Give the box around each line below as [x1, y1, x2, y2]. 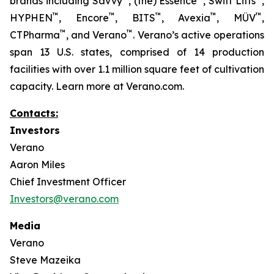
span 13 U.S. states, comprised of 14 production [10, 46, 264, 58]
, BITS [114, 12, 155, 24]
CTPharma [10, 29, 60, 41]
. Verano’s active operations [133, 29, 265, 41]
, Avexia [161, 12, 211, 24]
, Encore [59, 12, 109, 24]
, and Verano [66, 29, 127, 41]
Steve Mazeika [10, 254, 81, 266]
